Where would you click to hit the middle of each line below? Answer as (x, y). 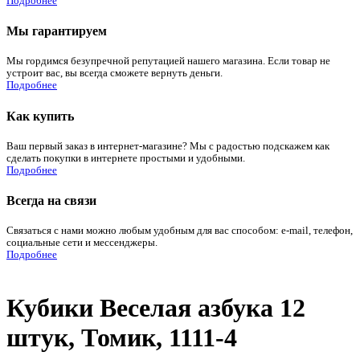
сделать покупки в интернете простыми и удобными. (126, 158)
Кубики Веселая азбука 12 (156, 307)
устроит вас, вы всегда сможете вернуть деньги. (115, 74)
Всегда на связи (51, 201)
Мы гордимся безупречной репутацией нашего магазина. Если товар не (168, 61)
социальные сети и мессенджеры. (82, 243)
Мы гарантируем (57, 31)
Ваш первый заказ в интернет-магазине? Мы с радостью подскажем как (168, 146)
